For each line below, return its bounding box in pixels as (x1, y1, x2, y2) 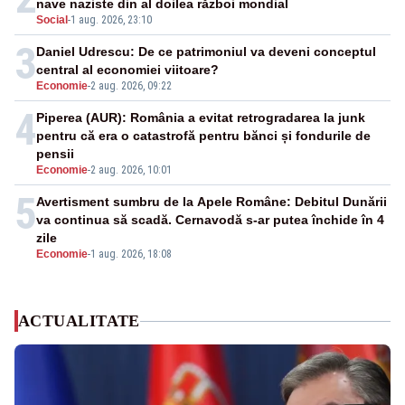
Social (36, 14, 68, 27)
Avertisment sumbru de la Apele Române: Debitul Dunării (36, 194, 387, 210)
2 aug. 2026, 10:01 (90, 164, 172, 177)
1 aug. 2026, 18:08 (90, 248, 172, 261)
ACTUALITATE (18, 312, 140, 331)
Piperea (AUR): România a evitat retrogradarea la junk (36, 110, 365, 126)
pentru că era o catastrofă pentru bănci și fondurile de (36, 128, 371, 144)
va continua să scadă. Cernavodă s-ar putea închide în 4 (36, 212, 384, 228)
